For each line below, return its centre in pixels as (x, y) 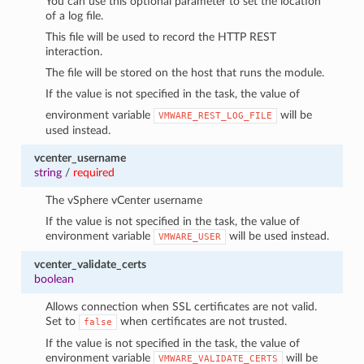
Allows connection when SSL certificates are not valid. (182, 306)
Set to (63, 321)
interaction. (74, 51)
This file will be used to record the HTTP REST (161, 37)
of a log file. (75, 15)
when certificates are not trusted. (202, 321)
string (48, 172)
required (93, 172)
